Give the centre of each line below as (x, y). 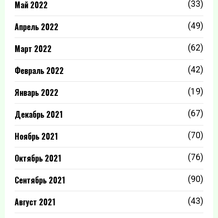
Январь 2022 (36, 92)
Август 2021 (35, 202)
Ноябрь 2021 (36, 136)
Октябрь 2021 (38, 158)
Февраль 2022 (39, 71)
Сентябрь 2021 (40, 180)
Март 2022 (33, 49)
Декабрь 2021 (39, 114)
